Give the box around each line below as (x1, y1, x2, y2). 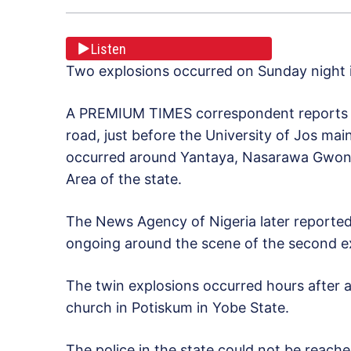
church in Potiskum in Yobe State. (66, 299, 289, 317)
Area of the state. (66, 171, 182, 188)
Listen (91, 40, 126, 57)
